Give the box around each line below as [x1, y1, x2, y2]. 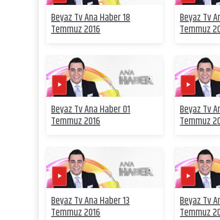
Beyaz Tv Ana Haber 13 [51, 193, 130, 209]
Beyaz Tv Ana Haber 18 [51, 10, 131, 26]
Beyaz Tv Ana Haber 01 [51, 102, 131, 117]
